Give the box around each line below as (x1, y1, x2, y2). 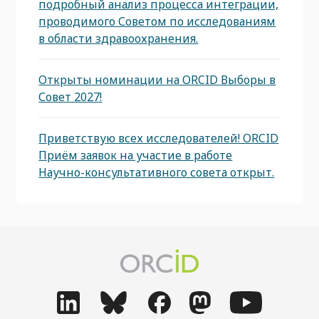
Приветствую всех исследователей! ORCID (38, 130, 279, 146)
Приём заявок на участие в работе (38, 147, 233, 163)
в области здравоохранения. (38, 30, 199, 46)
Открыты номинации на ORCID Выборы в (38, 71, 276, 88)
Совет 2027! (38, 88, 103, 105)
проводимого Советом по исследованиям (38, 13, 276, 29)
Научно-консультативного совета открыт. (38, 164, 275, 180)
